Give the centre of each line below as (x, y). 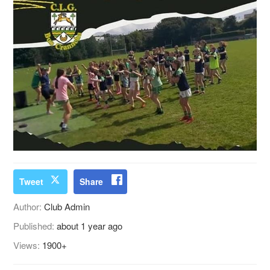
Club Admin (67, 206)
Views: (28, 245)
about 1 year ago (90, 225)
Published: (35, 225)
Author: (29, 206)
